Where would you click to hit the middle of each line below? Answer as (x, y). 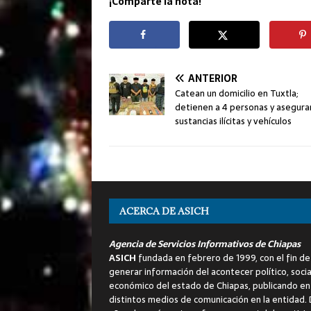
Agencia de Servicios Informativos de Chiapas (205, 244)
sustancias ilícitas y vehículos (233, 121)
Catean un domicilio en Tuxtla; (237, 94)
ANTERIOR (213, 79)
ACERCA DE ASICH (164, 211)
